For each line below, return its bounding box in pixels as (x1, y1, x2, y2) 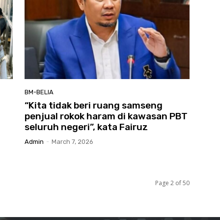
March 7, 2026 (52, 138, 93, 146)
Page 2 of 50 (155, 179, 190, 188)
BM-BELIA (25, 88, 54, 96)
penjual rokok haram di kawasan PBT (25, 110, 188, 122)
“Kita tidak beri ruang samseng (25, 100, 163, 111)
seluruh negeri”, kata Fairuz (25, 121, 148, 133)
